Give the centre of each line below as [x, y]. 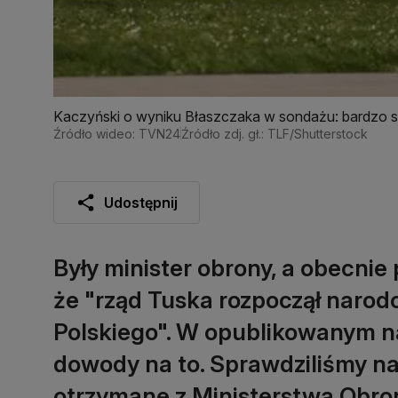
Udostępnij [141, 202]
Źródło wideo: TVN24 [117, 133]
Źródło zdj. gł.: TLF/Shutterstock [275, 133]
